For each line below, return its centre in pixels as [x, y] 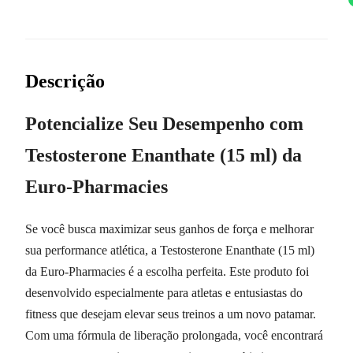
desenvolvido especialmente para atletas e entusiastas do [164, 292]
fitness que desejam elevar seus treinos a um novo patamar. [171, 314]
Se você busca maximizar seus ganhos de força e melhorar [169, 229]
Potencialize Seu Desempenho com [164, 123]
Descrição [65, 81]
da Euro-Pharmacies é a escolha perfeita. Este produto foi [167, 271]
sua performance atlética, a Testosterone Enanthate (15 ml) [170, 250]
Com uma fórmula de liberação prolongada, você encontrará [174, 335]
